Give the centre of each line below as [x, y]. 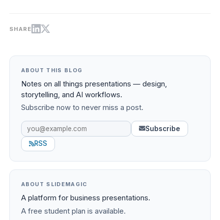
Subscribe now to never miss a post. [82, 108]
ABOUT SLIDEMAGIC [54, 184]
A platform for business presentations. [85, 198]
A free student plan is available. [73, 211]
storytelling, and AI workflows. [71, 95]
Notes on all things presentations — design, [94, 84]
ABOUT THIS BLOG [52, 70]
